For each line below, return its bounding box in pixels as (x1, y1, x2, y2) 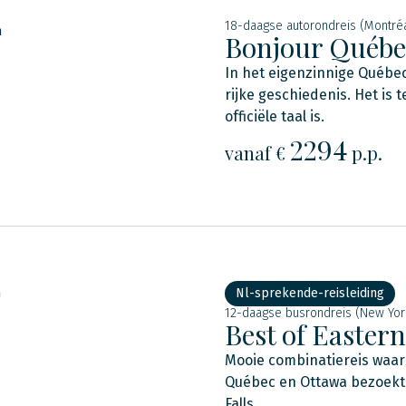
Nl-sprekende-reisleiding (236, 285, 384, 301)
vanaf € (225, 140, 290, 165)
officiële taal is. (225, 108, 324, 125)
